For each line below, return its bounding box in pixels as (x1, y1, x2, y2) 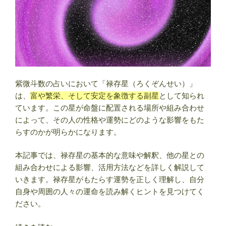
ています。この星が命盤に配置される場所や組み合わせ (15, 103, 204, 112)
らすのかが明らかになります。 (15, 127, 121, 136)
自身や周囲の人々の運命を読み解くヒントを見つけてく (15, 187, 204, 196)
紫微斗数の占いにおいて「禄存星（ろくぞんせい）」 (15, 79, 197, 88)
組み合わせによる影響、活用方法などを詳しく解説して (15, 163, 204, 172)
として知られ (159, 91, 204, 100)
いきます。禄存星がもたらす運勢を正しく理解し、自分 (15, 175, 204, 184)
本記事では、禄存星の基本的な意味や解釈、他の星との (15, 151, 204, 160)
